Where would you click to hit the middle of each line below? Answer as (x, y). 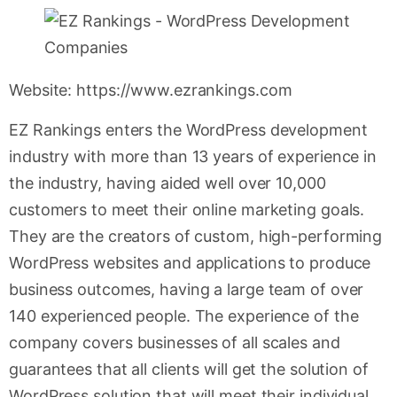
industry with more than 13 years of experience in (193, 156)
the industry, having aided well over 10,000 (167, 183)
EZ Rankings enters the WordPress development (188, 129)
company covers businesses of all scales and (175, 342)
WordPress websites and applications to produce (190, 262)
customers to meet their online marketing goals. (187, 209)
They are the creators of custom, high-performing (196, 236)
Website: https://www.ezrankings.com (151, 90)
